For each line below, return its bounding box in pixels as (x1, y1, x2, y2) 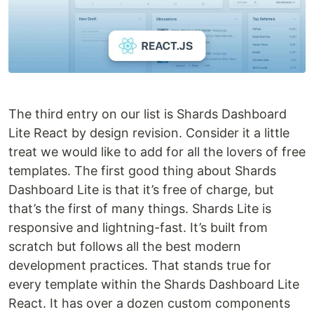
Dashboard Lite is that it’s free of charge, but (8, 182, 274, 198)
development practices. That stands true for (8, 258, 271, 273)
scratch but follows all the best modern (8, 239, 241, 254)
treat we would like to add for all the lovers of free (8, 144, 306, 160)
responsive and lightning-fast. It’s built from (8, 220, 268, 235)
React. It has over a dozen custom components (8, 296, 290, 311)
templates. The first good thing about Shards (8, 163, 276, 179)
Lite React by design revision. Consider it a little (8, 125, 289, 141)
